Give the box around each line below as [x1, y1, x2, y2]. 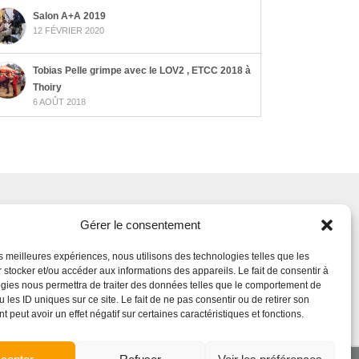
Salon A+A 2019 [33, 10, 106, 22]
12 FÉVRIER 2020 [33, 26, 104, 36]
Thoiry [33, 82, 62, 94]
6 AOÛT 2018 [33, 97, 86, 107]
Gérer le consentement [79, 218, 200, 232]
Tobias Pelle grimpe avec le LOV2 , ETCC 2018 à [33, 65, 251, 77]
